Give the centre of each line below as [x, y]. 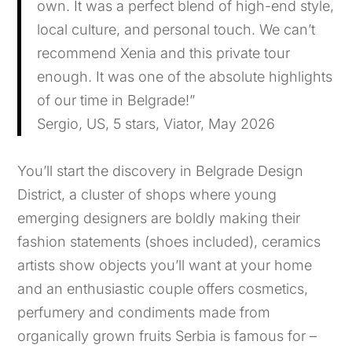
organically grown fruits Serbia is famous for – [167, 335]
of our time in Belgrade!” [116, 100]
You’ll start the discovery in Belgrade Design [161, 170]
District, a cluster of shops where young [147, 194]
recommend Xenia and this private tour [164, 53]
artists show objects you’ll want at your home [165, 265]
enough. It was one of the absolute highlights [185, 76]
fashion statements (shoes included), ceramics [169, 241]
